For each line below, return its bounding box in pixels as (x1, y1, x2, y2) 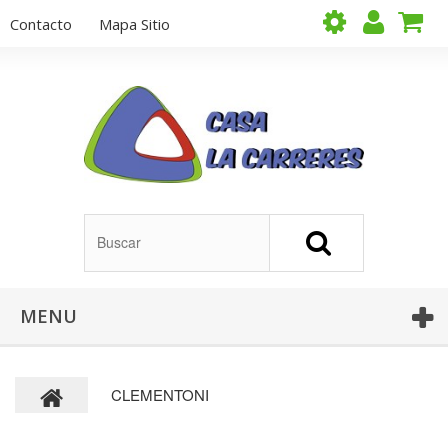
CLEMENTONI (111, 383, 209, 405)
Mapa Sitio (99, 14, 170, 34)
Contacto (10, 14, 72, 34)
